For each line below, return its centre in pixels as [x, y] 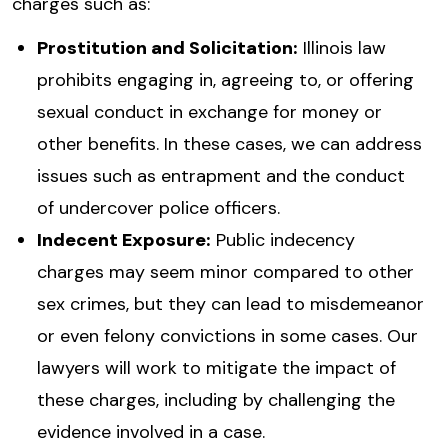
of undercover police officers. [158, 208]
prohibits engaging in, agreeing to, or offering [225, 80]
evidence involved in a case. [151, 432]
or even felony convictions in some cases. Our [227, 336]
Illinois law [342, 48]
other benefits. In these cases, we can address [229, 144]
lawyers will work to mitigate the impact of [216, 368]
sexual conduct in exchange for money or [209, 112]
